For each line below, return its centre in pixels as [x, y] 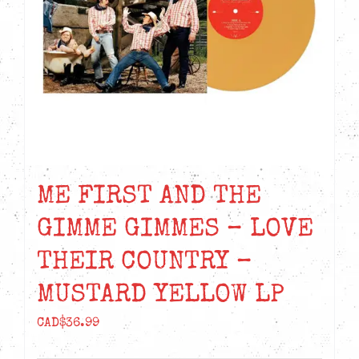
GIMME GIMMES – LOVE [175, 231]
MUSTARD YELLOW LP [161, 296]
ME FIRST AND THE [149, 198]
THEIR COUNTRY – [145, 264]
